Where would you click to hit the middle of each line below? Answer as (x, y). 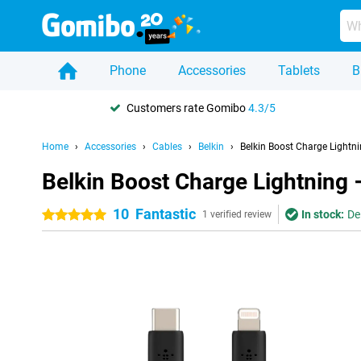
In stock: (323, 214)
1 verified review (237, 214)
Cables (167, 147)
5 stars (91, 215)
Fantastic (166, 214)
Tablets (299, 71)
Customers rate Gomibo (187, 108)
